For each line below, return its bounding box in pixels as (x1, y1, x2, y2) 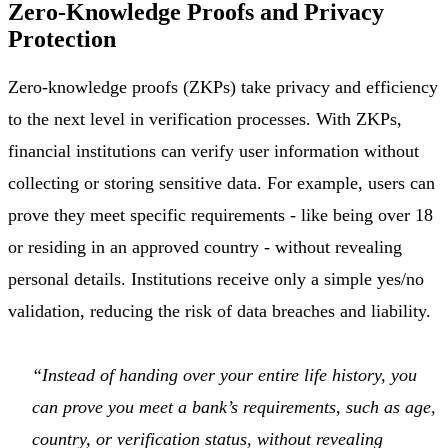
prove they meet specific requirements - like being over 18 (8, 205, 433, 226)
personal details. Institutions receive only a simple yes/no (8, 269, 424, 290)
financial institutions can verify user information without (8, 141, 419, 162)
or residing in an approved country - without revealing (8, 237, 402, 258)
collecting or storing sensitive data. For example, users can (8, 173, 435, 194)
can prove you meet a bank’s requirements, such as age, (32, 397, 436, 418)
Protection (8, 26, 116, 53)
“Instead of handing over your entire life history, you (32, 365, 417, 386)
